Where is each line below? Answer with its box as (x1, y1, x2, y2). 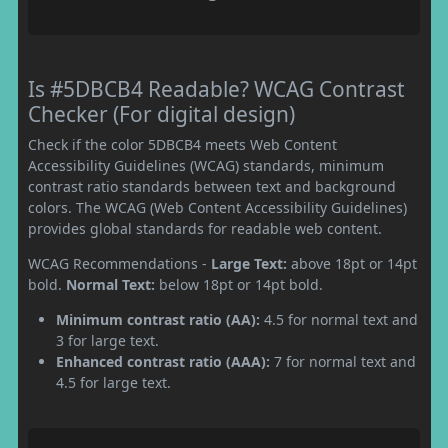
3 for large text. (56, 330, 159, 350)
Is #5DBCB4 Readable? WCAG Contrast (28, 74, 405, 103)
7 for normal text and (270, 351, 416, 371)
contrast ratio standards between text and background (28, 176, 396, 196)
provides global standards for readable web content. (28, 218, 382, 238)
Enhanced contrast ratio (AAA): (56, 351, 270, 371)
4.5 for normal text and (260, 309, 418, 329)
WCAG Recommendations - (28, 253, 211, 273)
